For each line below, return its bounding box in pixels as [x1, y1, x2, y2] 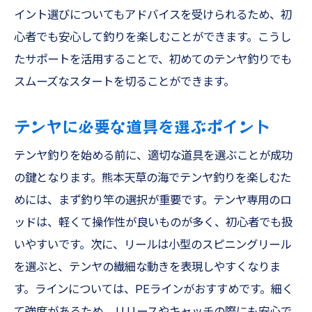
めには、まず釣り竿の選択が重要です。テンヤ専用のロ [14, 194, 291, 207]
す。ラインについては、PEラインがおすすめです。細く [14, 283, 293, 296]
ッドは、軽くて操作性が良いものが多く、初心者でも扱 [14, 216, 292, 229]
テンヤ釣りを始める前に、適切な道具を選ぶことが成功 [14, 149, 292, 162]
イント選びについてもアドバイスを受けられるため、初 [14, 8, 292, 22]
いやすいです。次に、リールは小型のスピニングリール [14, 238, 291, 251]
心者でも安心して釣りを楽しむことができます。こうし [14, 31, 291, 44]
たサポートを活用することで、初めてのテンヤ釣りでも [14, 53, 292, 66]
